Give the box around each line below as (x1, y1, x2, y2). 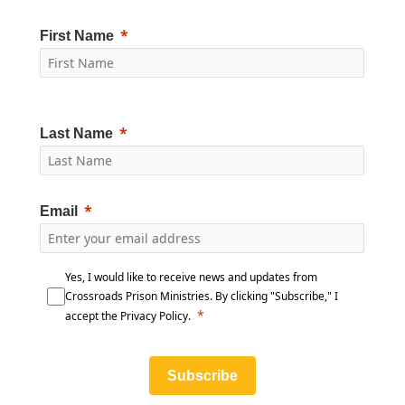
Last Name (40, 126, 114, 142)
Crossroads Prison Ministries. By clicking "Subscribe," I (65, 288, 339, 305)
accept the (65, 308, 121, 325)
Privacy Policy (120, 308, 189, 325)
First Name (40, 28, 115, 44)
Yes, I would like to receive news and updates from (65, 269, 318, 286)
